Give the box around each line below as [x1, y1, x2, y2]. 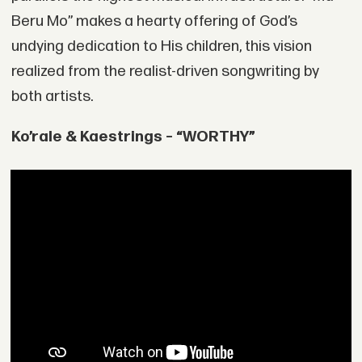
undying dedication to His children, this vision [11, 36, 312, 56]
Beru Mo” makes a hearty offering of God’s [11, 11, 297, 31]
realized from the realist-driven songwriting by [11, 61, 319, 81]
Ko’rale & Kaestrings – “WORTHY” [11, 127, 255, 146]
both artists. [11, 86, 93, 106]
